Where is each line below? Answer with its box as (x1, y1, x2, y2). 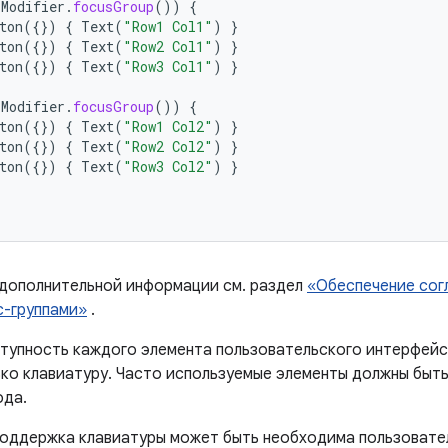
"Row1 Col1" (123, 17, 213, 36)
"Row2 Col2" (123, 137, 213, 156)
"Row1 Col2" (123, 117, 213, 136)
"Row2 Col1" (123, 37, 213, 56)
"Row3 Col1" (123, 57, 213, 76)
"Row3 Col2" (123, 157, 213, 176)
